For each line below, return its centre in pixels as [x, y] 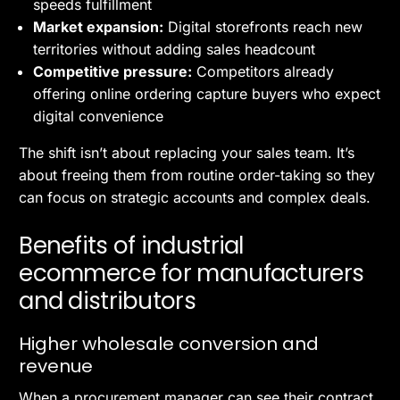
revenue [56, 367]
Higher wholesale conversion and [169, 344]
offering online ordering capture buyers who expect [207, 94]
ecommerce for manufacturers [192, 274]
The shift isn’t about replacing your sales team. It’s [187, 153]
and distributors [107, 301]
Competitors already [263, 72]
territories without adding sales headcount [175, 50]
